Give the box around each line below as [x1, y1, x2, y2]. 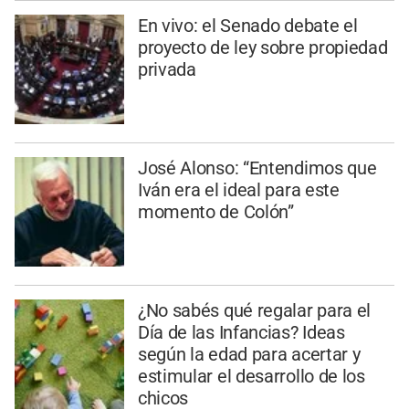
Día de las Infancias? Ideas [137, 320, 345, 343]
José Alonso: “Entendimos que [137, 157, 377, 180]
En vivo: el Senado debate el [137, 15, 358, 37]
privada [137, 58, 196, 81]
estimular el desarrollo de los [137, 364, 365, 387]
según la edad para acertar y [137, 342, 361, 365]
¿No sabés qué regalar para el [137, 299, 372, 321]
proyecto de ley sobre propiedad [137, 37, 388, 59]
